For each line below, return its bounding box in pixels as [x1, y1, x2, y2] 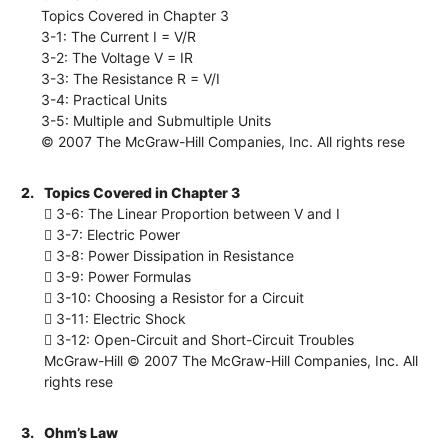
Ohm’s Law [44, 423, 119, 441]
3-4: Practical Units [41, 90, 168, 108]
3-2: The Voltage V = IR [41, 48, 194, 66]
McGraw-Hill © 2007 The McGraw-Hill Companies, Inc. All [44, 351, 419, 369]
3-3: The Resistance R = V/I [41, 69, 221, 87]
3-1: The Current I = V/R [41, 27, 197, 45]
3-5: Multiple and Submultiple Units [41, 111, 272, 129]
